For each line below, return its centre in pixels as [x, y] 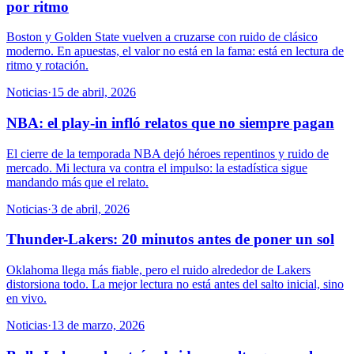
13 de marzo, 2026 [98, 326]
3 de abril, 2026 [90, 209]
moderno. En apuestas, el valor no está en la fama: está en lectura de [175, 51]
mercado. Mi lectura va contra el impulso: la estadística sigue [157, 168]
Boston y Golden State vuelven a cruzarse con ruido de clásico [162, 37]
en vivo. [26, 299]
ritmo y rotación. [47, 66]
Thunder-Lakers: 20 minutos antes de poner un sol [170, 239]
